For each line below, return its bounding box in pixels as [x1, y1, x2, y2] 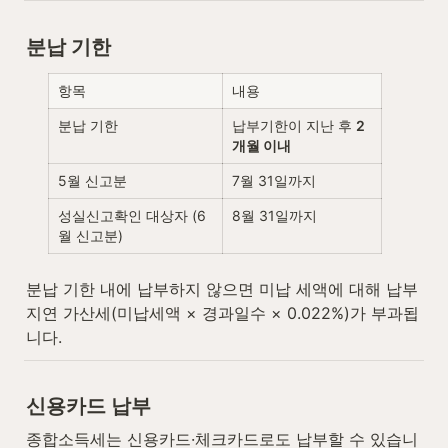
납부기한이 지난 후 [232, 116, 356, 134]
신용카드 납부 [26, 393, 151, 418]
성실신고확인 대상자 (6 [58, 206, 206, 224]
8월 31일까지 [232, 206, 317, 224]
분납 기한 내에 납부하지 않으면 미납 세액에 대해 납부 [26, 278, 418, 299]
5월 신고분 [58, 171, 127, 189]
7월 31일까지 [232, 171, 316, 189]
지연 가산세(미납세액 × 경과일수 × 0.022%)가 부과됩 [26, 302, 419, 323]
